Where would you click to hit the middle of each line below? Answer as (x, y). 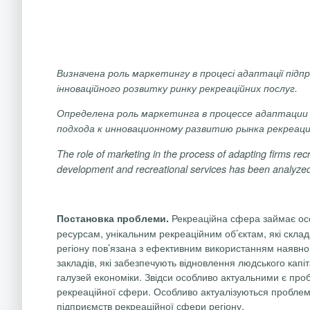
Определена (85, 113)
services (208, 168)
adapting (247, 153)
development (85, 168)
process (197, 153)
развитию (209, 128)
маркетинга (170, 113)
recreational (162, 168)
